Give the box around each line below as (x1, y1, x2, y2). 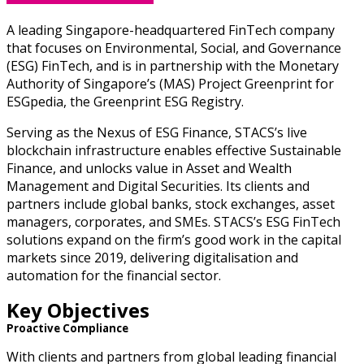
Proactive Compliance (6, 321, 128, 336)
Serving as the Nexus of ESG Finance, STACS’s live (6, 123, 307, 142)
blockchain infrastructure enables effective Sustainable (6, 141, 341, 160)
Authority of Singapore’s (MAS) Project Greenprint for (6, 75, 334, 93)
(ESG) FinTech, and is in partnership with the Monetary (6, 57, 339, 76)
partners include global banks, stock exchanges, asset (6, 195, 335, 214)
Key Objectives (6, 297, 149, 324)
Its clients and (226, 177, 310, 196)
